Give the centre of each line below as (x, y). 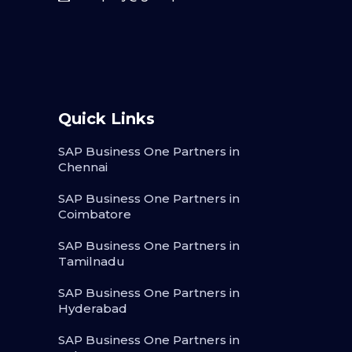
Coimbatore (95, 214)
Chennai (83, 167)
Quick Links (106, 119)
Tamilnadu (92, 262)
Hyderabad (93, 309)
